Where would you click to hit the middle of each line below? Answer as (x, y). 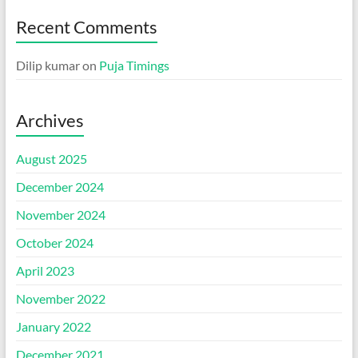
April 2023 (45, 271)
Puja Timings (134, 66)
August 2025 (51, 159)
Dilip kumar (48, 66)
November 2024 (60, 215)
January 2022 (53, 327)
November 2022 (60, 299)
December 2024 (60, 187)
